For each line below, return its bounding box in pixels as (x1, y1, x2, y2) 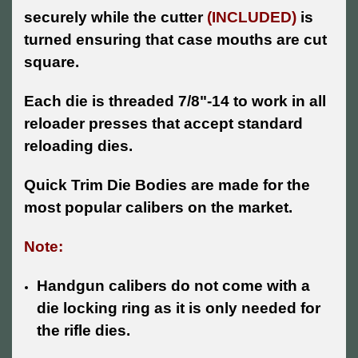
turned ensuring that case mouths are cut (24, 31, 327, 49)
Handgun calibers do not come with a (37, 277, 311, 295)
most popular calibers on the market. (24, 199, 292, 217)
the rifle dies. (37, 322, 131, 340)
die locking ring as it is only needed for (37, 300, 321, 317)
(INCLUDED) (207, 9, 296, 26)
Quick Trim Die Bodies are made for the (24, 177, 310, 194)
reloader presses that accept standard (24, 115, 303, 133)
